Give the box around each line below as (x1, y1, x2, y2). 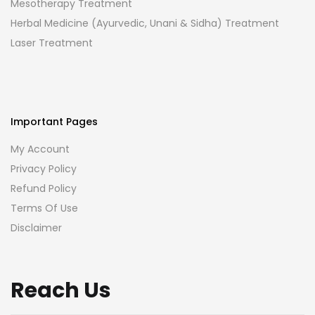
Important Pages (11, 114, 98, 129)
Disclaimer (11, 220, 62, 235)
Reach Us (11, 275, 111, 305)
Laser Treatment (11, 35, 93, 50)
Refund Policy (11, 181, 77, 195)
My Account (11, 141, 70, 156)
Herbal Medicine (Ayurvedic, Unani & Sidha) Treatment (11, 15, 279, 30)
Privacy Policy (11, 161, 77, 176)
